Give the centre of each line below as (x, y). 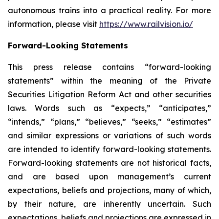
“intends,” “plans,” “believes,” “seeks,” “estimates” (109, 122)
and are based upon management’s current (109, 176)
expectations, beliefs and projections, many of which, (109, 190)
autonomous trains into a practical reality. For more (109, 10)
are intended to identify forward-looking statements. (109, 149)
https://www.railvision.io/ (146, 24)
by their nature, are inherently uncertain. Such (109, 204)
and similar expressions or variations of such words (109, 135)
